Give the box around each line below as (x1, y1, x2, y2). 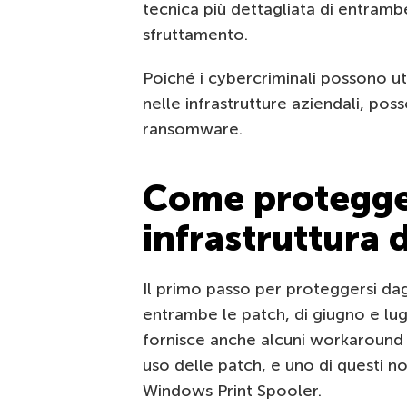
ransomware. (143, 119, 243, 140)
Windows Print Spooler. (143, 381, 322, 402)
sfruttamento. (143, 25, 248, 45)
